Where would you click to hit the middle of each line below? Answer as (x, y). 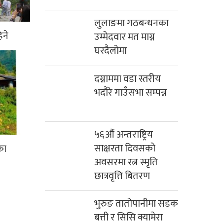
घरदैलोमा (110, 51)
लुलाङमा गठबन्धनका (131, 23)
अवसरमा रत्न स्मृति (126, 163)
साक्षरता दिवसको (125, 149)
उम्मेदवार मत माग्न (125, 37)
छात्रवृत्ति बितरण (122, 176)
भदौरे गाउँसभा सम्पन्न (130, 93)
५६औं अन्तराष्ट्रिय (124, 135)
